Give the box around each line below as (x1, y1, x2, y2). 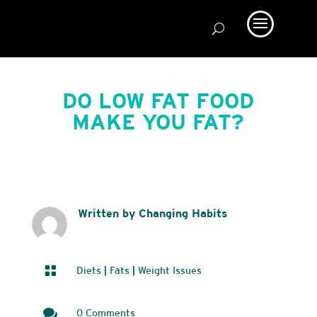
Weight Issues (137, 265, 202, 276)
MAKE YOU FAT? (72, 110, 245, 134)
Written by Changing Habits (77, 207, 228, 220)
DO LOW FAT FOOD (62, 88, 255, 113)
